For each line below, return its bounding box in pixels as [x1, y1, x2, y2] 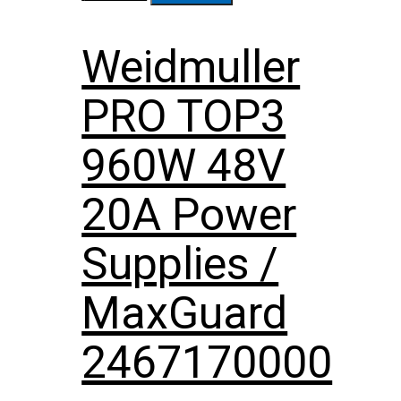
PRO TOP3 [81, 90, 286, 142]
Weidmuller [81, 40, 301, 93]
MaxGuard [81, 286, 288, 339]
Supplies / [81, 237, 279, 290]
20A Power [81, 188, 297, 241]
